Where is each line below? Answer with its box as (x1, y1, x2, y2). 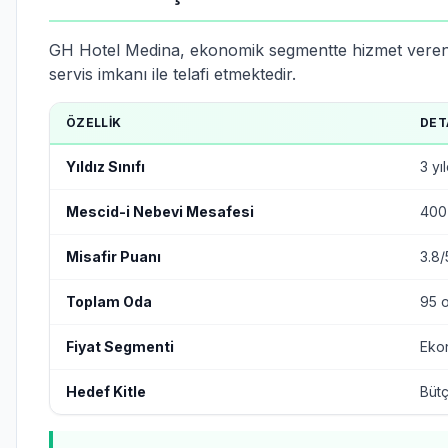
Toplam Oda (66, 293, 152, 310)
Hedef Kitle (66, 383, 146, 400)
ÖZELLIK (66, 115, 122, 130)
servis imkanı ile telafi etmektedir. (49, 64, 296, 84)
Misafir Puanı (66, 248, 161, 265)
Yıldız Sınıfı (66, 158, 145, 175)
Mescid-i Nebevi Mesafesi (66, 203, 254, 220)
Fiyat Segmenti (66, 338, 174, 355)
